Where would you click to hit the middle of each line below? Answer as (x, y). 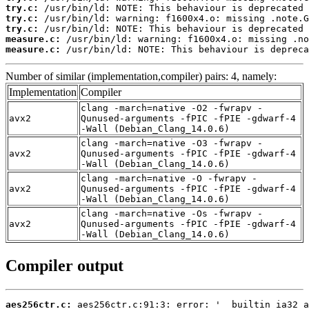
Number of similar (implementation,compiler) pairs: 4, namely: (141, 77)
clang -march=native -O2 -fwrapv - (172, 108)
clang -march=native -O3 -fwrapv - (172, 143)
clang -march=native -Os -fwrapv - (172, 214)
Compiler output (64, 266)
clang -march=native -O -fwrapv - (169, 179)
